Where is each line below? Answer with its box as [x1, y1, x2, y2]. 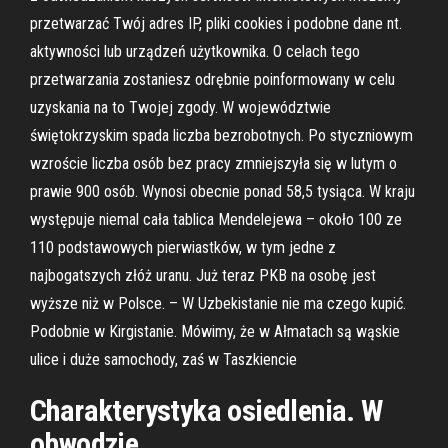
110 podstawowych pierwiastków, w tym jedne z [30, 238, 336, 257]
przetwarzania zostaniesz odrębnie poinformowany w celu [30, 70, 395, 89]
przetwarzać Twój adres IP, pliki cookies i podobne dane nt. [30, 14, 402, 33]
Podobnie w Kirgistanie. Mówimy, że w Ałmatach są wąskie [30, 322, 400, 341]
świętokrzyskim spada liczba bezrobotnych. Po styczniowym [30, 126, 413, 145]
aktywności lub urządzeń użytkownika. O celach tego [30, 42, 360, 61]
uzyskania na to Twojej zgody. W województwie [30, 98, 331, 117]
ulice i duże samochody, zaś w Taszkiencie [30, 350, 297, 369]
